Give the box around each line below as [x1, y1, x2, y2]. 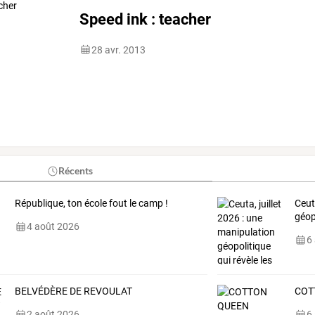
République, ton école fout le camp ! [14, 198, 168, 210]
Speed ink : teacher [79, 10, 212, 29]
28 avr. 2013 [91, 44, 146, 56]
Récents [58, 165, 94, 177]
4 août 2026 [26, 221, 79, 233]
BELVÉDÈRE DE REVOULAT [14, 285, 132, 297]
